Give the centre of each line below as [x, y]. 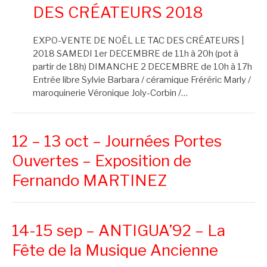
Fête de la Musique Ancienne [115, 250]
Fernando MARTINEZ [89, 181]
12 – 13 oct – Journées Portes [117, 141]
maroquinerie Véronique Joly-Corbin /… [110, 93]
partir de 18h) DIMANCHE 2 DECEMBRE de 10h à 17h [142, 66]
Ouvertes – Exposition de [102, 161]
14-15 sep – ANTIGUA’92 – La [119, 231]
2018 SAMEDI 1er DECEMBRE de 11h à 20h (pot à [136, 53]
